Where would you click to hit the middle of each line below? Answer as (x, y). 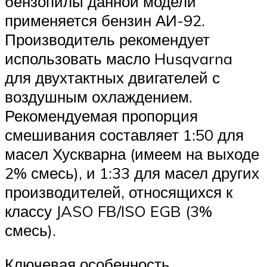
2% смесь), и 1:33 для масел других (132, 173)
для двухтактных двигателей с (112, 77)
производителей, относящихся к (119, 192)
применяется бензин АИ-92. (105, 20)
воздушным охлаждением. (99, 96)
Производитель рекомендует (107, 39)
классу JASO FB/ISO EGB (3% (108, 211)
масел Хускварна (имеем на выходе (132, 153)
